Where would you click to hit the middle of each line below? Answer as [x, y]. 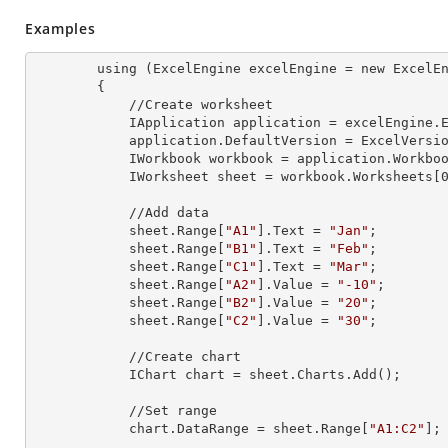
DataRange [213, 428]
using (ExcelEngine [173, 68]
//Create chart [81, 356]
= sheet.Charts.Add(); [313, 374]
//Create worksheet [81, 104]
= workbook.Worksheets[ [349, 176]
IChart [157, 374]
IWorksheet [173, 176]
